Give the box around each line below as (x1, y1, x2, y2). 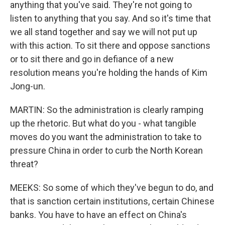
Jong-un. (10, 81, 45, 91)
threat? (10, 159, 38, 169)
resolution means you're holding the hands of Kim (10, 67, 207, 78)
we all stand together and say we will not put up (10, 27, 197, 37)
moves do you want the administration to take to (10, 132, 201, 142)
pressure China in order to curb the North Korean (10, 145, 203, 156)
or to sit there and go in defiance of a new (10, 54, 174, 64)
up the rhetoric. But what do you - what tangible (10, 118, 196, 129)
